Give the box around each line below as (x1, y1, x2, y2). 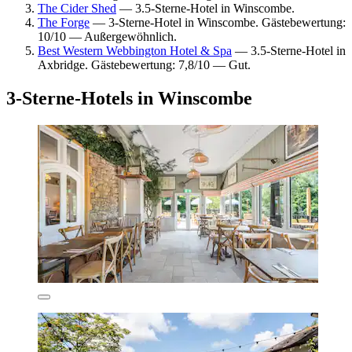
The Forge (38, 15, 90, 29)
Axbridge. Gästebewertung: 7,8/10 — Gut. (38, 57, 251, 71)
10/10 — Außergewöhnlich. (38, 29, 177, 43)
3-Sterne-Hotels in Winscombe (6, 87, 252, 108)
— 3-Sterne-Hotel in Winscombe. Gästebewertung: (90, 15, 346, 29)
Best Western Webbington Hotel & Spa (38, 43, 232, 57)
